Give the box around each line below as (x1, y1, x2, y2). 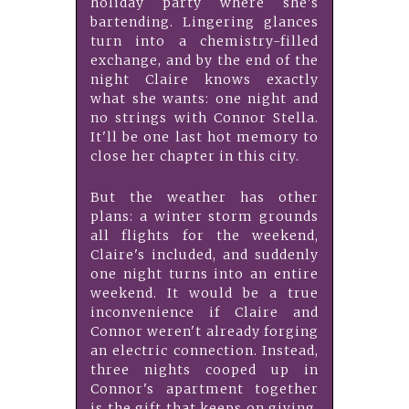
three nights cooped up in (90, 362, 319, 379)
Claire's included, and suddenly (90, 246, 319, 264)
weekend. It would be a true (90, 285, 319, 302)
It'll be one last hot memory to (90, 129, 319, 146)
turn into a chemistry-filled (90, 33, 319, 50)
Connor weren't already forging (90, 323, 319, 341)
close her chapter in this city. (90, 148, 299, 165)
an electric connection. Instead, (90, 342, 319, 360)
